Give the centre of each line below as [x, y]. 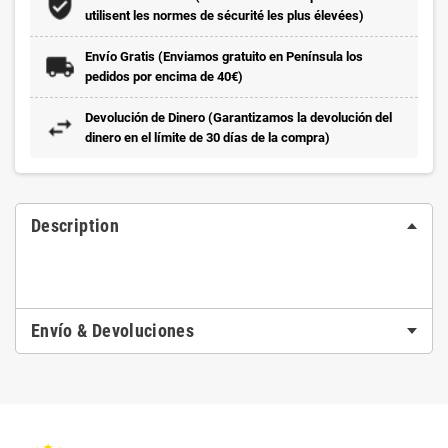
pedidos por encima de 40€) [164, 76]
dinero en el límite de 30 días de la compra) [207, 137]
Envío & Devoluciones [113, 330]
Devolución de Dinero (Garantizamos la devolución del [238, 117]
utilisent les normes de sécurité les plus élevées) [224, 15]
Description [75, 225]
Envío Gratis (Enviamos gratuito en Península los [224, 56]
